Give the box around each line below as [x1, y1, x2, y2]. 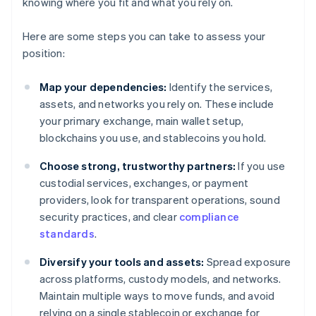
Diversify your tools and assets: [39, 255, 205, 269]
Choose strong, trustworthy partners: [39, 159, 236, 174]
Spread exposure [204, 255, 291, 269]
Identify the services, [166, 80, 273, 95]
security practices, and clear [39, 209, 179, 224]
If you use [236, 159, 286, 174]
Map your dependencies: [39, 80, 167, 95]
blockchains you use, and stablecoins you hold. [39, 130, 267, 145]
